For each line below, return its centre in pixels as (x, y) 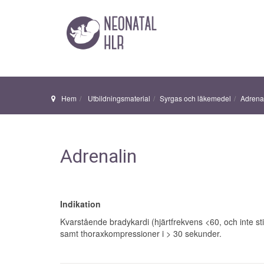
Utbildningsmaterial (118, 98)
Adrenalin (98, 156)
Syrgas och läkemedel (195, 98)
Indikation (80, 204)
